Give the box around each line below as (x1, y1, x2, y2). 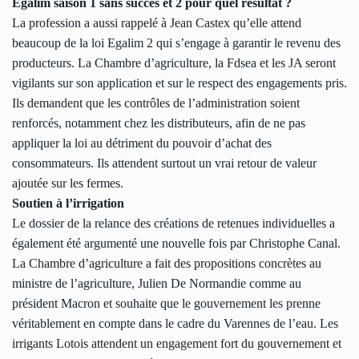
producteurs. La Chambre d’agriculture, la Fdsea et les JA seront (12, 56, 336, 71)
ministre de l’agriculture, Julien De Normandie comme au (12, 276, 301, 291)
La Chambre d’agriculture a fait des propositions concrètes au (12, 256, 321, 271)
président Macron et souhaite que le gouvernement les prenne (12, 296, 321, 311)
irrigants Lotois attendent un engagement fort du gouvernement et (12, 337, 341, 351)
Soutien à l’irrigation (12, 196, 124, 211)
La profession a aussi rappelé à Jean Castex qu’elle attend (12, 16, 301, 30)
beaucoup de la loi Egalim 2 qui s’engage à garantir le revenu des (12, 36, 341, 50)
